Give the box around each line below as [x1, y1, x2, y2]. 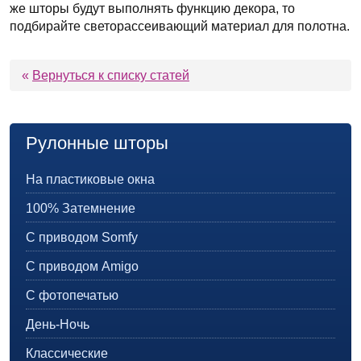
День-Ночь [26, 317, 89, 331]
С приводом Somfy [26, 230, 138, 244]
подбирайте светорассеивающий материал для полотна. [10, 19, 350, 33]
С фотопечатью [26, 288, 118, 302]
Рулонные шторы [26, 132, 168, 153]
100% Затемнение [26, 201, 135, 215]
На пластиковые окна [26, 172, 155, 186]
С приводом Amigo [26, 259, 139, 273]
